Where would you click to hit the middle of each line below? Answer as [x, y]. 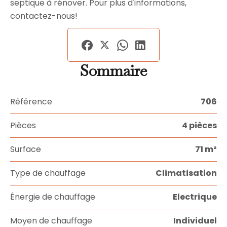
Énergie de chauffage [53, 197]
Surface [26, 149]
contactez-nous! [44, 16]
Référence [31, 101]
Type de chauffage [48, 173]
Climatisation [186, 173]
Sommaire [113, 70]
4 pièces [199, 125]
